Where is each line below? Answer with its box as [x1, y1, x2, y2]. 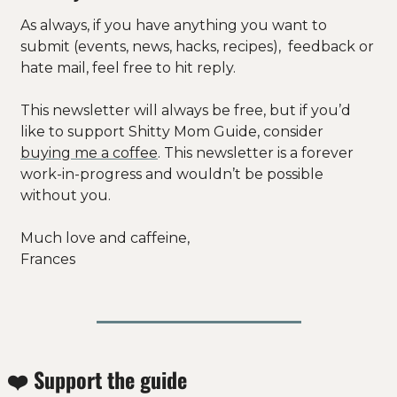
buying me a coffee [20, 144, 158, 161]
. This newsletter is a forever [158, 144, 354, 161]
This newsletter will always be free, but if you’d [20, 101, 351, 119]
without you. [20, 186, 114, 204]
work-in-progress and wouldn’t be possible [20, 165, 323, 183]
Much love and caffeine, [20, 229, 193, 246]
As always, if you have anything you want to [20, 16, 327, 34]
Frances [20, 250, 75, 268]
